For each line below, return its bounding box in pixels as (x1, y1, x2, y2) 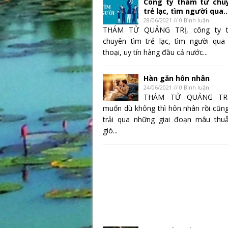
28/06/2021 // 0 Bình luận (144, 16, 209, 24)
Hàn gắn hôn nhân (144, 73, 210, 83)
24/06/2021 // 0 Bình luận (144, 83, 209, 92)
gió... (103, 126, 118, 136)
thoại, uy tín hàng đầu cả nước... (103, 47, 208, 58)
